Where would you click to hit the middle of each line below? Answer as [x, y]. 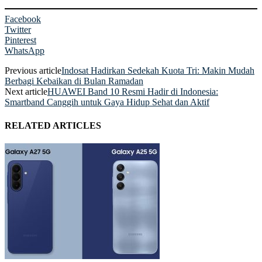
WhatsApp [25, 51]
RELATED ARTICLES [53, 125]
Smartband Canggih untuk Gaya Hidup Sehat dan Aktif [107, 102]
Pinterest [20, 40]
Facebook [23, 19]
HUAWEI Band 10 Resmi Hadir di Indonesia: [133, 92]
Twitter [18, 30]
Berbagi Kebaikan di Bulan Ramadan [74, 81]
